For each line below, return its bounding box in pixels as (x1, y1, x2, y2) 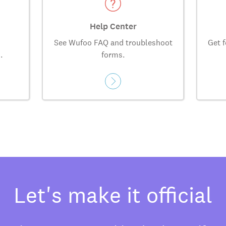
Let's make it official (14, 181, 212, 209)
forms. (101, 49, 125, 61)
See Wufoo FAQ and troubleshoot (53, 37, 173, 48)
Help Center (89, 21, 137, 32)
